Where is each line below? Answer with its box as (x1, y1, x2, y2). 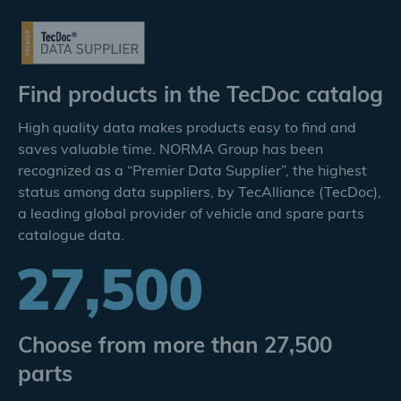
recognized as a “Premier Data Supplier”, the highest (18, 165, 367, 179)
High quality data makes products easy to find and (18, 122, 356, 136)
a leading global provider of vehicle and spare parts (18, 208, 364, 222)
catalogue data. (18, 229, 124, 243)
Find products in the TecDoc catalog (18, 86, 383, 107)
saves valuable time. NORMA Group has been (18, 143, 323, 158)
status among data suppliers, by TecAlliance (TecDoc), (18, 186, 381, 200)
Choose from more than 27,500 (18, 337, 332, 358)
